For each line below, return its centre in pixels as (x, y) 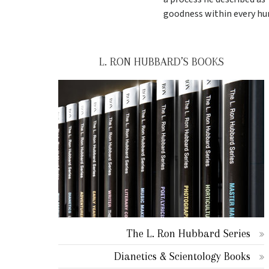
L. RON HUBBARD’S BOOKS (161, 62)
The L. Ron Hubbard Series (189, 233)
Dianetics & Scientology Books (183, 256)
